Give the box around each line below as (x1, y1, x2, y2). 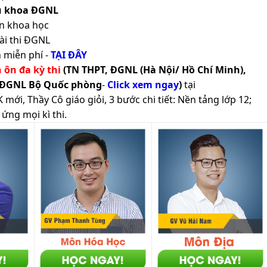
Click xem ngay (107, 77, 179, 91)
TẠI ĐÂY (51, 48, 87, 61)
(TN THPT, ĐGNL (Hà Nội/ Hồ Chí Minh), (63, 63, 246, 76)
